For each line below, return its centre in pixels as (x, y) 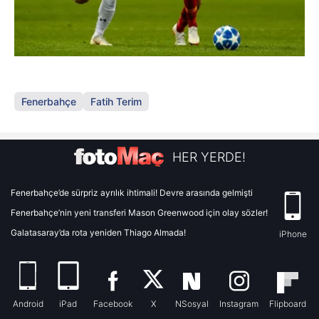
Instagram (239, 303)
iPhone (293, 234)
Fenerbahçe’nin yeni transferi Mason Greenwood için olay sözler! (139, 212)
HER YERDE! (209, 157)
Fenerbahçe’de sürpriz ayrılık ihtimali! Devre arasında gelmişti (132, 192)
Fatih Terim (116, 101)
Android (28, 303)
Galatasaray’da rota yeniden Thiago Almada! (98, 232)
